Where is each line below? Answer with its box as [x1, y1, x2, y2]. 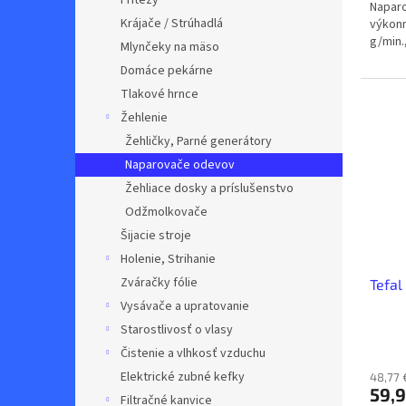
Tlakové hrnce [121, 85, 198, 103]
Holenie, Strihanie [121, 250, 216, 268]
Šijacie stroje [121, 227, 191, 245]
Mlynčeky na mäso [121, 38, 219, 56]
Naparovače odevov [125, 156, 235, 174]
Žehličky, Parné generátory [125, 132, 272, 150]
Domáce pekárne [121, 62, 213, 80]
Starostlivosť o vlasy [121, 321, 233, 339]
